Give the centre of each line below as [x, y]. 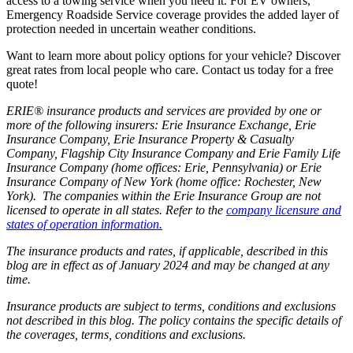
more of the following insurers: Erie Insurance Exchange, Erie [161, 124]
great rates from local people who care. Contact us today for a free [170, 69]
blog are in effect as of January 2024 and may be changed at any [168, 265]
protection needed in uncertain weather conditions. [131, 28]
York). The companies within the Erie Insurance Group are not [163, 195]
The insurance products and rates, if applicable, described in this [167, 251]
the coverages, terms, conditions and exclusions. [128, 334]
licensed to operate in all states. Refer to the [116, 210]
